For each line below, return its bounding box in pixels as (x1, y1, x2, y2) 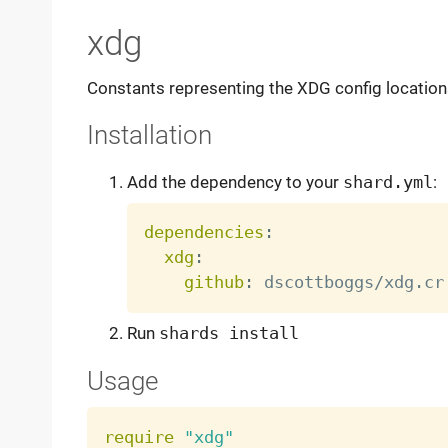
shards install (158, 323, 299, 344)
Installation (86, 120, 212, 151)
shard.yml (342, 172, 433, 193)
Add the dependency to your (126, 172, 343, 193)
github (183, 272, 244, 293)
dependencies (143, 222, 264, 243)
